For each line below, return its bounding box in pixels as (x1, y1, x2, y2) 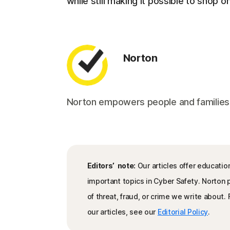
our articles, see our (87, 207, 158, 216)
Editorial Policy (157, 207, 208, 216)
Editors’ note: (87, 161, 136, 170)
